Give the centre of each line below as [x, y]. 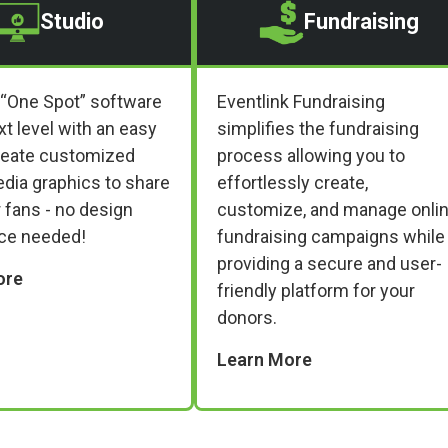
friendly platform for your [316, 290]
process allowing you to [311, 155]
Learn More [264, 359]
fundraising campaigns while [331, 236]
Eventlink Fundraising [301, 101]
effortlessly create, [292, 182]
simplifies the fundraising [318, 128]
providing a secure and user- [329, 263]
